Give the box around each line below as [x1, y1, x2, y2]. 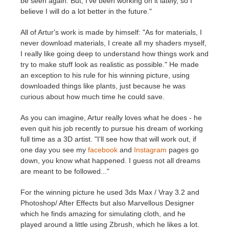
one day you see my [20, 145, 88, 154]
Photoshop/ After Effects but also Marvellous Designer [20, 198, 194, 207]
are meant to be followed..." [20, 167, 113, 175]
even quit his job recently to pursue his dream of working [20, 124, 203, 132]
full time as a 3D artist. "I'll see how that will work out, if [20, 134, 196, 143]
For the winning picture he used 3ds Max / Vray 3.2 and [20, 188, 199, 196]
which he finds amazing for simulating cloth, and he [20, 209, 186, 218]
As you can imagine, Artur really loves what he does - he [20, 113, 202, 122]
